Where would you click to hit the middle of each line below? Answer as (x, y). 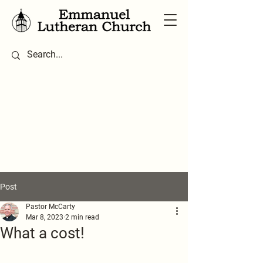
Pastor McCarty (50, 207)
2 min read (82, 217)
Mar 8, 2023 (45, 217)
